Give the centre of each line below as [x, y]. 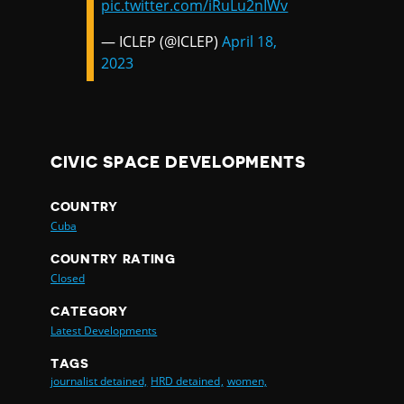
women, [247, 381]
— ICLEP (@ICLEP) [162, 41]
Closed [68, 278]
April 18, [250, 41]
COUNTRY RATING [113, 258]
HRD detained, [187, 381]
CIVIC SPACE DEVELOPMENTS [178, 162]
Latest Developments [104, 330]
